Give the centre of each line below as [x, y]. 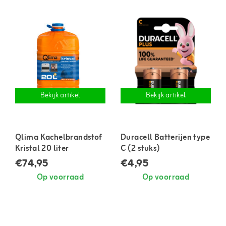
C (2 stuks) [140, 149]
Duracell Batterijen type [165, 137]
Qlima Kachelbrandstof [59, 137]
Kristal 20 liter [42, 149]
